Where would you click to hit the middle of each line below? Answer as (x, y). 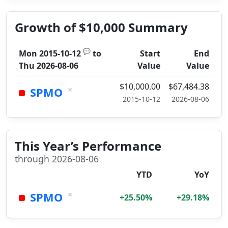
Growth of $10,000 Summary (101, 27)
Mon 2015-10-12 (50, 53)
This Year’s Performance (88, 146)
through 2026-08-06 (57, 159)
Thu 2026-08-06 (49, 66)
